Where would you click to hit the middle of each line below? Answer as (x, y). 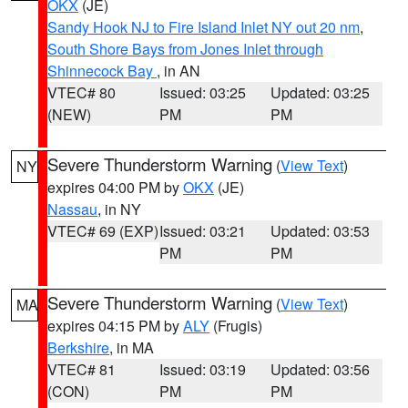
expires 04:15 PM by (115, 326)
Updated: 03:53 (321, 231)
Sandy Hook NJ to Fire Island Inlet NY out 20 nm (204, 27)
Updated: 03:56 (321, 369)
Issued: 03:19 (202, 369)
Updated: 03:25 (321, 92)
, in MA (132, 347)
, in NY (119, 209)
